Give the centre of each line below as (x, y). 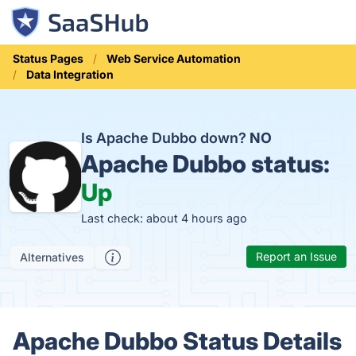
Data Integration (70, 74)
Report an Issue (296, 256)
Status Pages (48, 58)
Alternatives (52, 257)
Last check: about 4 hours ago (164, 218)
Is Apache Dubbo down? (165, 138)
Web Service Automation (174, 58)
